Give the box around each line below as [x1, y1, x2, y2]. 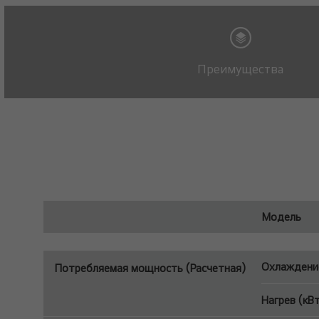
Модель [261, 210, 301, 224]
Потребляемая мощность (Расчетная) [54, 261, 246, 275]
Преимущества [197, 61, 283, 76]
